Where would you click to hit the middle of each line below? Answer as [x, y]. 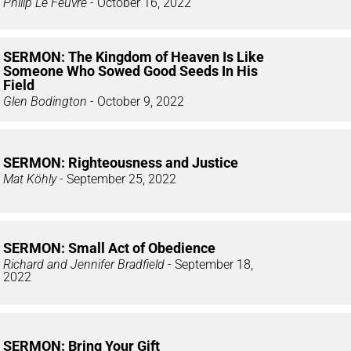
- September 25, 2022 [116, 179]
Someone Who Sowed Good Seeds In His [130, 71]
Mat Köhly [30, 179]
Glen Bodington [45, 102]
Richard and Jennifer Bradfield [84, 265]
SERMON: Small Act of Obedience [109, 248]
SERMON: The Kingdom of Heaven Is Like [134, 57]
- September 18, [209, 265]
